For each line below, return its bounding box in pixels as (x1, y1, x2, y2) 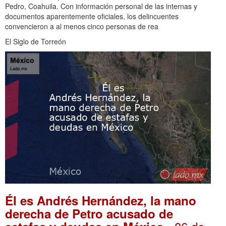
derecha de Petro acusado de (5, 204, 173, 222)
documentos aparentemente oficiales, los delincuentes (5, 11, 179, 21)
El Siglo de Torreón (5, 36, 66, 46)
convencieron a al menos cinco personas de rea (5, 21, 158, 31)
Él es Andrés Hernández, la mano (5, 191, 196, 209)
